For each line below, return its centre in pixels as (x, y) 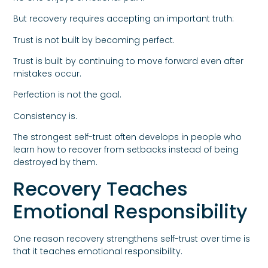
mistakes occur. (48, 73)
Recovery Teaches (101, 188)
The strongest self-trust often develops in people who (128, 137)
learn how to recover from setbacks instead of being (126, 150)
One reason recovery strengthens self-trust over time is (132, 238)
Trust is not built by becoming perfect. (94, 40)
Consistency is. (45, 116)
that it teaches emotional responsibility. (98, 251)
